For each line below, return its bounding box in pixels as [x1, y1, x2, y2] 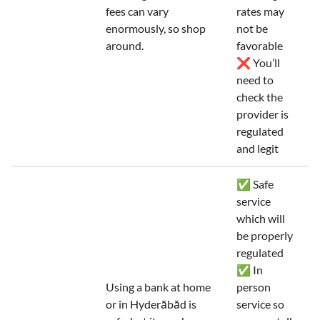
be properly [236, 229, 293, 242]
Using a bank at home [106, 280, 211, 294]
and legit [236, 141, 279, 155]
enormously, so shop [106, 21, 206, 35]
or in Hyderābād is [106, 297, 196, 311]
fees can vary [106, 4, 169, 18]
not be [236, 21, 268, 35]
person [236, 280, 271, 294]
